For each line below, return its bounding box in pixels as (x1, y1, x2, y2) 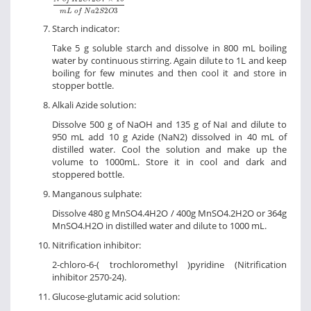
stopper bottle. (52, 79, 114, 92)
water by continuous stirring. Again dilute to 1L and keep (52, 54, 287, 67)
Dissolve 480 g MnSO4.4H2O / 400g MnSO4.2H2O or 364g (52, 207, 287, 220)
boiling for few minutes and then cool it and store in (52, 67, 287, 80)
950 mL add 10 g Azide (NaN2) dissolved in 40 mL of (52, 131, 287, 144)
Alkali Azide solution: (52, 99, 136, 112)
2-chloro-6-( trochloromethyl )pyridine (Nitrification (52, 258, 287, 271)
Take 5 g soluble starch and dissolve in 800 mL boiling (52, 42, 287, 55)
